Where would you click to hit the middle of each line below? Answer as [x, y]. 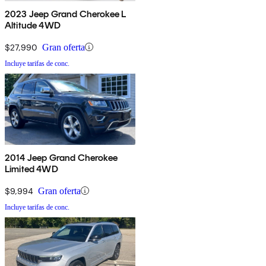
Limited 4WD [31, 169]
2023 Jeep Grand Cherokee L [66, 14]
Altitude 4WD [33, 25]
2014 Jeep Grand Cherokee [61, 157]
